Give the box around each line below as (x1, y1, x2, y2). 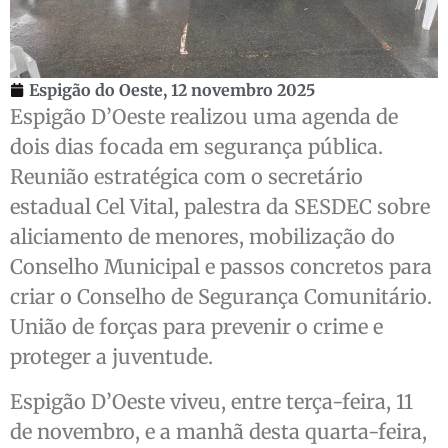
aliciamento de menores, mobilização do (10, 224, 395, 250)
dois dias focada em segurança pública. (10, 134, 383, 160)
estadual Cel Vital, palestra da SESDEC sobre (10, 194, 430, 220)
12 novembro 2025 (171, 80, 315, 101)
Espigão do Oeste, (29, 80, 171, 101)
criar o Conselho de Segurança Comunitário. (10, 284, 432, 310)
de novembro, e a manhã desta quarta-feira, (10, 418, 427, 444)
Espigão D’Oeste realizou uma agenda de (10, 104, 398, 130)
